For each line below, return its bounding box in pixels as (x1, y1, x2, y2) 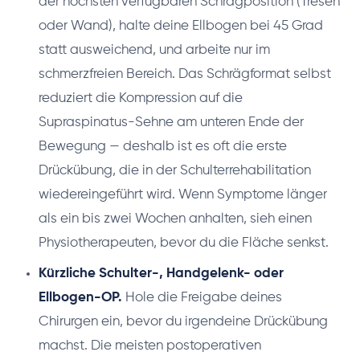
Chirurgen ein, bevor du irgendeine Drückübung (39, 315, 328, 329)
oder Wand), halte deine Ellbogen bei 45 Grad (39, 19, 323, 34)
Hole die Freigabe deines (122, 291, 282, 305)
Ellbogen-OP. (39, 291, 122, 305)
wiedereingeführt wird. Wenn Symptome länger (39, 188, 327, 202)
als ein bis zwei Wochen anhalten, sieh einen (39, 212, 312, 227)
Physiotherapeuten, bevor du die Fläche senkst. (39, 236, 329, 251)
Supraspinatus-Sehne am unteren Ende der (39, 116, 304, 130)
